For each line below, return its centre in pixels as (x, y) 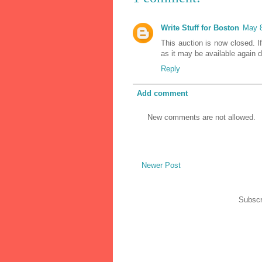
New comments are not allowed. (201, 117)
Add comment (162, 94)
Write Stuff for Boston (200, 27)
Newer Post (161, 166)
